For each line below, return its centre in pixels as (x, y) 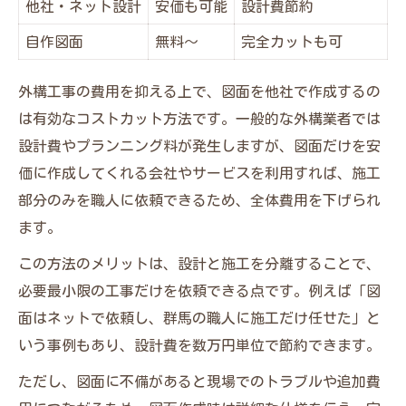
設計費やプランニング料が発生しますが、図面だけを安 (199, 145)
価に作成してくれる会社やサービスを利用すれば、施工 (199, 173)
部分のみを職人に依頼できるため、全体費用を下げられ (199, 200)
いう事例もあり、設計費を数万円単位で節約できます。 (199, 345)
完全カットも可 (292, 41)
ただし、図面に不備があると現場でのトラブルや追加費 (199, 381)
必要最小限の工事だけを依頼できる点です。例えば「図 (199, 290)
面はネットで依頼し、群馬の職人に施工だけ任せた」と (199, 318)
